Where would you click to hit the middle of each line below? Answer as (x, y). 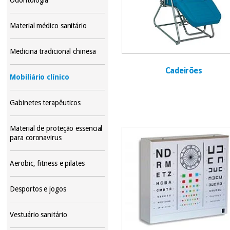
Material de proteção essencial (56, 128)
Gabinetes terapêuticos (45, 102)
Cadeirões (184, 71)
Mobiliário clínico (40, 77)
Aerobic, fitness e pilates (47, 163)
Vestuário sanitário (39, 214)
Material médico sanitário (48, 25)
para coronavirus (36, 137)
